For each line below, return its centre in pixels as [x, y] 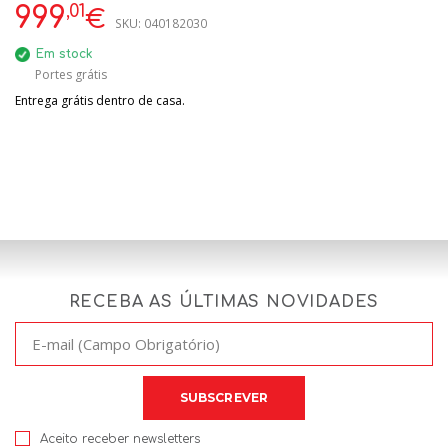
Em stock [62, 54]
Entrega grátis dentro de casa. [100, 100]
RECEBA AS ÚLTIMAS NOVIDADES [224, 302]
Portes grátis [71, 74]
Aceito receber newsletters [120, 439]
